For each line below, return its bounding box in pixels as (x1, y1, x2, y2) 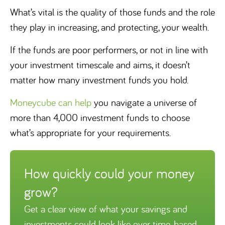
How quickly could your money (24, 164, 194, 182)
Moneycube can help (10, 96, 91, 108)
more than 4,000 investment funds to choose (10, 111, 190, 124)
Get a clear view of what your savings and (24, 202, 187, 215)
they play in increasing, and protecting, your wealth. (10, 21, 209, 33)
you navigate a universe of (91, 96, 197, 108)
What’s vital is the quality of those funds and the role (10, 6, 215, 18)
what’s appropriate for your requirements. (10, 126, 171, 139)
